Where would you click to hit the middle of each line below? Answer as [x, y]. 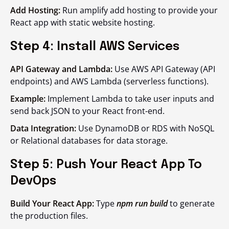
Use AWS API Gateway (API [164, 69]
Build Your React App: [52, 203]
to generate [191, 203]
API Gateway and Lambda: [61, 69]
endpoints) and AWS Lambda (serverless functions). [109, 81]
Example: [28, 99]
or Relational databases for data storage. [89, 141]
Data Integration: [43, 128]
